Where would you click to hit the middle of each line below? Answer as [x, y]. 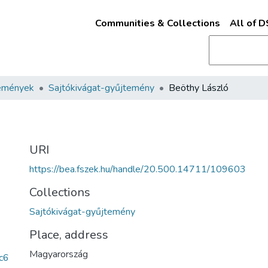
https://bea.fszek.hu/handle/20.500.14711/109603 [138, 169]
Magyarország [59, 254]
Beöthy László [199, 88]
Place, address [69, 235]
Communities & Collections [157, 23]
